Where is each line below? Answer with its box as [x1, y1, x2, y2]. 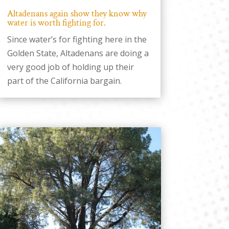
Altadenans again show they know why [7, 7, 147, 19]
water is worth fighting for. [7, 16, 106, 29]
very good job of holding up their [7, 61, 134, 73]
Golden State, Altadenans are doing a [7, 47, 149, 59]
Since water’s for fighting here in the [7, 33, 147, 45]
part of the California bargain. [7, 75, 122, 86]
